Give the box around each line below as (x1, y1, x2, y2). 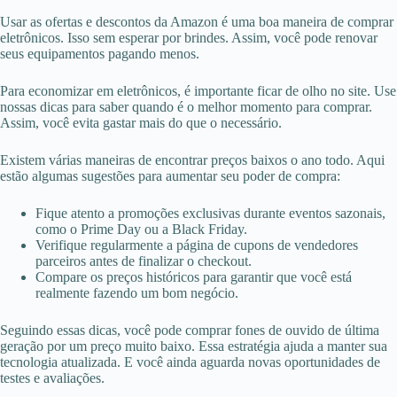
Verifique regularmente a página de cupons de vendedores (35, 237, 358, 253)
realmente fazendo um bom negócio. (35, 285, 238, 301)
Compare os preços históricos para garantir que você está (35, 269, 352, 285)
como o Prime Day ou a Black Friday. (35, 222, 247, 237)
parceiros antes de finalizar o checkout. (35, 253, 252, 269)
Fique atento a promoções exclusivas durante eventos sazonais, (35, 206, 385, 222)
